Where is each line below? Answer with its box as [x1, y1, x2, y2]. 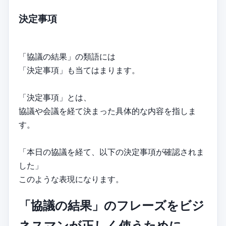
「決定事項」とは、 [19, 92, 91, 102]
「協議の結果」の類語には [19, 51, 116, 62]
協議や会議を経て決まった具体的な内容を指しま [19, 105, 196, 116]
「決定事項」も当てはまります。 [19, 65, 140, 75]
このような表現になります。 [19, 174, 124, 184]
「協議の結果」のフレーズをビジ [19, 198, 204, 213]
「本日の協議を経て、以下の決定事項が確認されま [19, 146, 204, 157]
